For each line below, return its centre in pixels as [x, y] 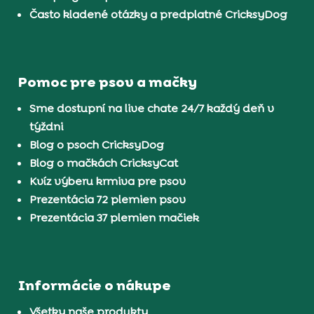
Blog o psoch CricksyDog [97, 144]
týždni [47, 126]
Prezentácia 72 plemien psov [108, 199]
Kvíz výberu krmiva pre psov [108, 181]
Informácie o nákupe [95, 285]
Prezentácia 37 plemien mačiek [115, 217]
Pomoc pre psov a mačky [108, 82]
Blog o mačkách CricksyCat [104, 163]
